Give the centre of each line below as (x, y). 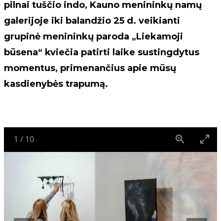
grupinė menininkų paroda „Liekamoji (93, 36)
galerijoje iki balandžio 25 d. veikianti (92, 20)
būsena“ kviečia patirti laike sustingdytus (102, 52)
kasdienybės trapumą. (56, 84)
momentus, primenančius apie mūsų (90, 68)
